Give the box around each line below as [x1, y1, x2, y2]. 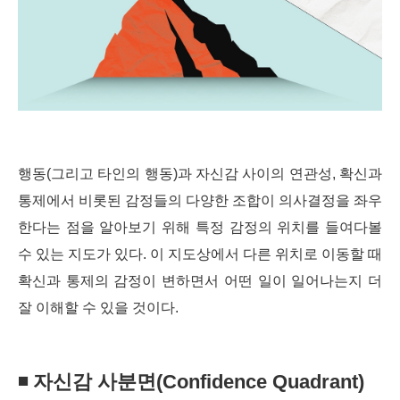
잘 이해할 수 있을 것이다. [18, 300, 179, 315]
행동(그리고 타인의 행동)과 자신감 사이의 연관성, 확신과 [18, 166, 382, 181]
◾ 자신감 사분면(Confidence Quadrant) [18, 371, 364, 393]
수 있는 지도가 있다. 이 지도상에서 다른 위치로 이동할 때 [18, 246, 382, 262]
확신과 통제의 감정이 [18, 273, 157, 288]
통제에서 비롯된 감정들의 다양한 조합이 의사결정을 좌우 [18, 193, 382, 208]
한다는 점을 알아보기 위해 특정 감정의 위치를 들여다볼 [18, 220, 382, 235]
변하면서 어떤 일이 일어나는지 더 [156, 273, 383, 288]
